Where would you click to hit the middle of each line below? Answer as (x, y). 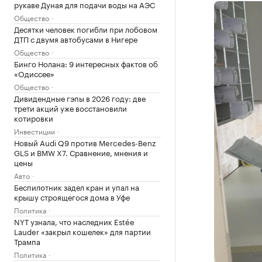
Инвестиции (35, 131)
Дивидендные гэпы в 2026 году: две (80, 98)
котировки (34, 118)
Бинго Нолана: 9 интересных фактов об (86, 63)
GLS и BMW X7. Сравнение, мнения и (81, 152)
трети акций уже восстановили (70, 108)
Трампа (27, 241)
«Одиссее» (34, 73)
